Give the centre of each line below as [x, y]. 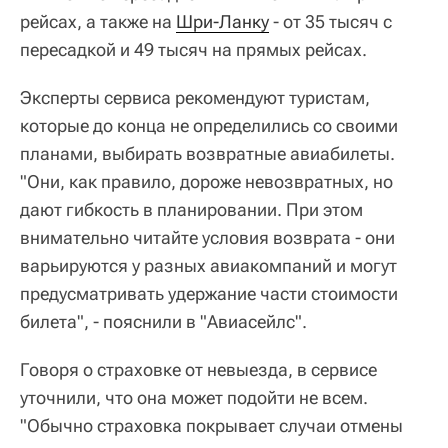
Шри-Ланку [222, 21]
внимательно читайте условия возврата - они [207, 237]
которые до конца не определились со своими [209, 125]
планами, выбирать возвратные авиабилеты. [207, 153]
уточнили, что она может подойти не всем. [194, 397]
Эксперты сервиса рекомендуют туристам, [195, 97]
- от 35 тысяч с [330, 21]
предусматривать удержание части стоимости [209, 293]
